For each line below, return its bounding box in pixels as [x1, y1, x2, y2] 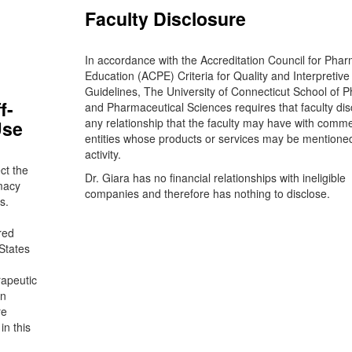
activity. [84, 146, 121, 162]
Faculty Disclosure [84, 5, 246, 31]
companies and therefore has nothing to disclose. [84, 185, 330, 201]
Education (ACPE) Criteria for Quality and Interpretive [84, 68, 350, 83]
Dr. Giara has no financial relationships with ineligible [84, 170, 346, 185]
